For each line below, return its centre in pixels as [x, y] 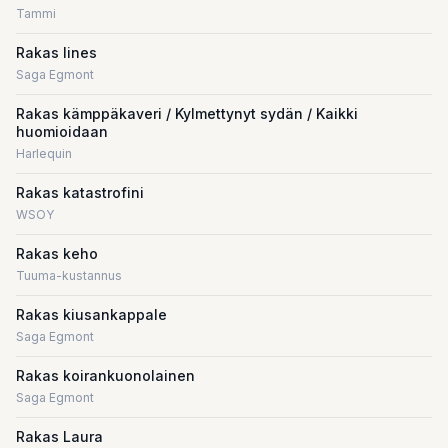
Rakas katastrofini [80, 192]
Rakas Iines [56, 52]
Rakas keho [57, 253]
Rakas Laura [59, 436]
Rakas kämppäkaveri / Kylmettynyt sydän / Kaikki [187, 113]
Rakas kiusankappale [91, 314]
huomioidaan [62, 131]
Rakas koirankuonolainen [105, 375]
